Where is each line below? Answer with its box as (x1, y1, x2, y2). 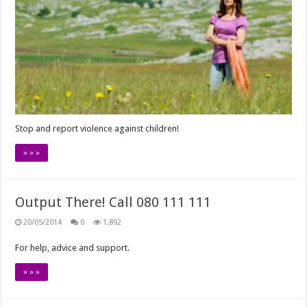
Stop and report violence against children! (15, 123, 180, 134)
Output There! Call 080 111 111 (15, 194, 212, 211)
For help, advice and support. (15, 243, 130, 254)
